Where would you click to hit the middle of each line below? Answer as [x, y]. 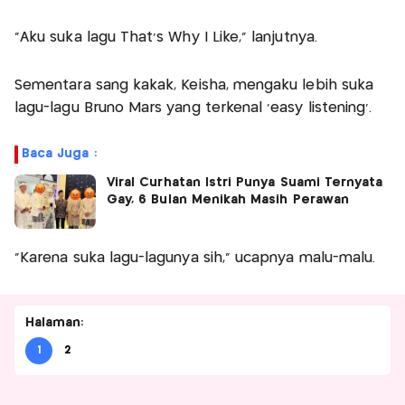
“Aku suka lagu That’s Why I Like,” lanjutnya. [168, 38]
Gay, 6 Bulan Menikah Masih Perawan [228, 200]
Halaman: [55, 323]
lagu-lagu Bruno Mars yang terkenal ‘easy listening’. [193, 108]
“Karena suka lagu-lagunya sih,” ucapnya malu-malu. [198, 259]
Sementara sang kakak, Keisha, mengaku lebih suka [194, 86]
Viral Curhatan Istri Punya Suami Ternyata [245, 183]
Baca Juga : [59, 154]
